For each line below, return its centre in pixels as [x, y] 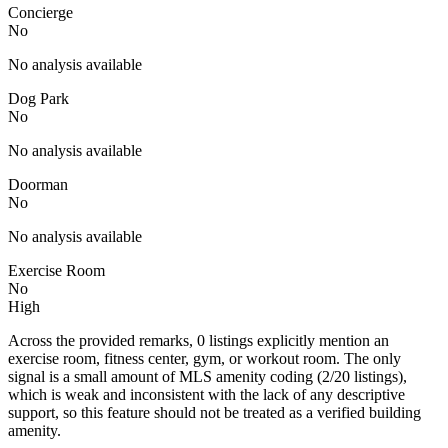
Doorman [38, 184]
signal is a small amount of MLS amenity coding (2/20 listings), [207, 376]
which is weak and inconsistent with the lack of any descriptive [206, 394]
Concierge [40, 12]
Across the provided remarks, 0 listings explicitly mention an [198, 340]
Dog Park [38, 98]
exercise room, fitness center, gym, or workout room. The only [204, 358]
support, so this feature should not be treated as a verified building [214, 412]
